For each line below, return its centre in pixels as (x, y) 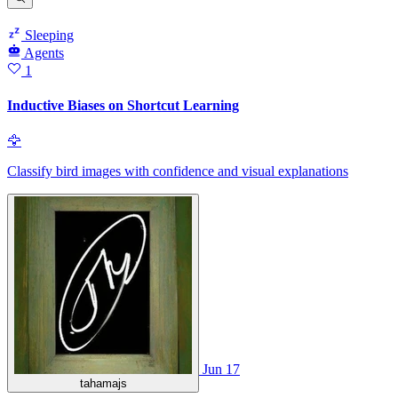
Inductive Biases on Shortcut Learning (123, 106)
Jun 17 (221, 369)
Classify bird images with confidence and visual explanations (178, 171)
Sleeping (48, 36)
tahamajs (103, 383)
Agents (44, 53)
